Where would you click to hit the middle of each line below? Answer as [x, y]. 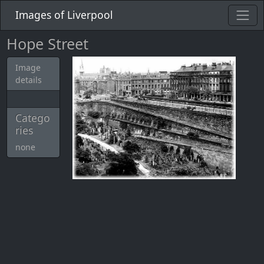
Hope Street [47, 44]
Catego [32, 118]
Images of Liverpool [64, 14]
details [28, 80]
